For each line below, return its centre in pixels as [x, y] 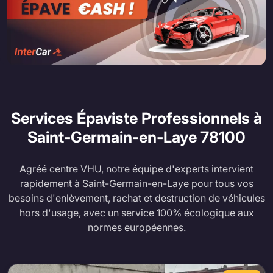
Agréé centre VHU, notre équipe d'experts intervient [136, 168]
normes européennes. [136, 227]
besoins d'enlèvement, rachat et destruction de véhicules [136, 198]
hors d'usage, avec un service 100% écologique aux [136, 212]
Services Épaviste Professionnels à [136, 118]
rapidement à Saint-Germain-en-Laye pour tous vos [136, 183]
